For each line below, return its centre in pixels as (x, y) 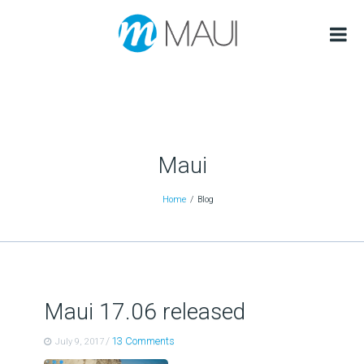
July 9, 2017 (79, 342)
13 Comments (143, 341)
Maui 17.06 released (144, 312)
